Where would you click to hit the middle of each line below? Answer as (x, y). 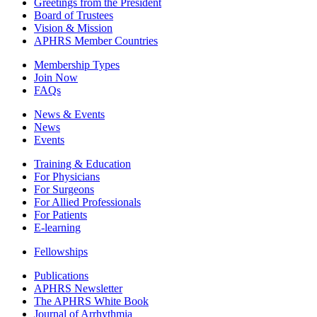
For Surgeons (64, 190)
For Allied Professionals (87, 202)
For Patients (60, 215)
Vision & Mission (73, 28)
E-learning (57, 228)
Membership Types (77, 65)
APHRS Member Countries (96, 41)
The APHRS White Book (91, 301)
